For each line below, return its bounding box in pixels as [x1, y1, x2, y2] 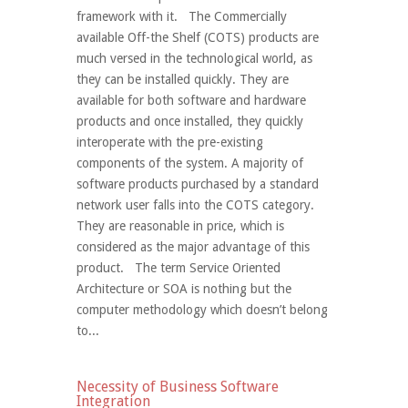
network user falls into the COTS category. [76, 198, 314, 212]
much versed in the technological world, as [76, 51, 312, 66]
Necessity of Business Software [76, 378, 279, 395]
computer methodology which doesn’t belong [76, 302, 328, 317]
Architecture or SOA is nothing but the [76, 281, 291, 296]
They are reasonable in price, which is [76, 219, 284, 233]
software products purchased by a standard [76, 177, 319, 191]
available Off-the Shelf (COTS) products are [76, 30, 319, 45]
